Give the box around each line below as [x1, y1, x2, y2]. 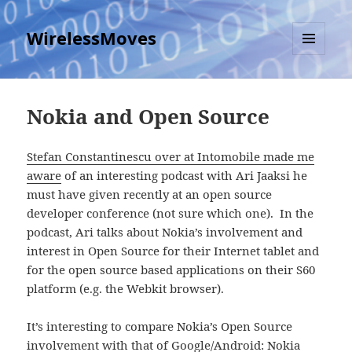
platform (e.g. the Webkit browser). [27, 280, 225, 297]
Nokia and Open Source [27, 102, 270, 131]
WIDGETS [292, 81, 337, 95]
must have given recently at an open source [27, 186, 273, 203]
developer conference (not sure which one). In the [27, 205, 314, 222]
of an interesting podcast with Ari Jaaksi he [61, 167, 308, 184]
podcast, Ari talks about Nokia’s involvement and [27, 224, 303, 240]
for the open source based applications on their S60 [27, 262, 316, 278]
